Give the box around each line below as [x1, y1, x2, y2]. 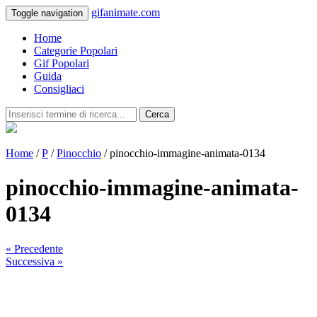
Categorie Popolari [34, 45, 117, 57]
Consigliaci [34, 83, 84, 95]
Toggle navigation [11, 8, 83, 18]
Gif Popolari [34, 57, 89, 69]
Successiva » [6, 255, 63, 267]
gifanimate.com [91, 6, 160, 18]
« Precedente [6, 242, 63, 255]
